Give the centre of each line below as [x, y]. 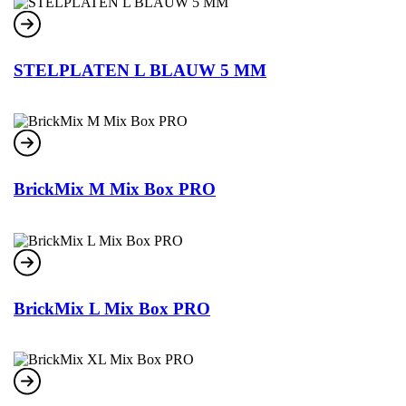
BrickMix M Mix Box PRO [115, 189]
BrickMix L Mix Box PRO [112, 308]
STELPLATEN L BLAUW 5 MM [140, 70]
